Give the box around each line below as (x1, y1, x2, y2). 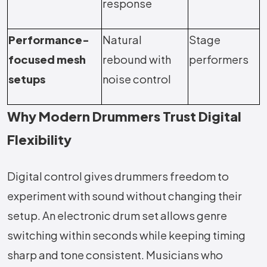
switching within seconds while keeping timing (7, 228, 246, 243)
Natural (103, 33, 142, 47)
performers (189, 52, 249, 67)
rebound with (103, 52, 171, 67)
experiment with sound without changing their (7, 189, 242, 203)
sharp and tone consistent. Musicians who (7, 248, 223, 262)
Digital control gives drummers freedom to (7, 169, 229, 184)
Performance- (8, 33, 89, 47)
